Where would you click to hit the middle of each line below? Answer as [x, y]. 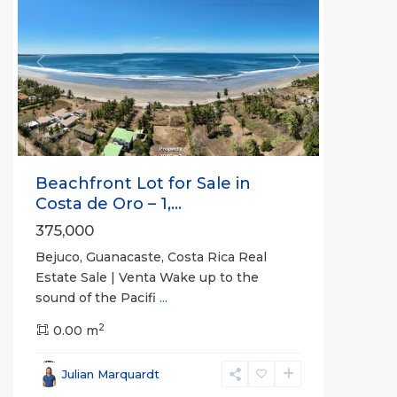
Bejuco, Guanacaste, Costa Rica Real [151, 257]
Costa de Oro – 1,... [109, 204]
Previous [67, 70]
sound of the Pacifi [97, 298]
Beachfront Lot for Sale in [143, 184]
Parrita [57, 372]
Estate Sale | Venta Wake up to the [147, 278]
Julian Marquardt [111, 374]
